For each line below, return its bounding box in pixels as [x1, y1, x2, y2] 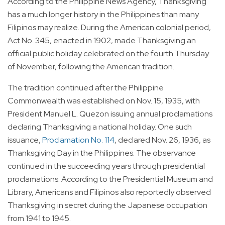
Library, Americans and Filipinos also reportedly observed [8, 187, 211, 198]
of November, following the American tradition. [8, 61, 174, 72]
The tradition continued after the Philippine [8, 82, 164, 93]
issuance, [8, 135, 42, 146]
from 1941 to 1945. [8, 213, 71, 224]
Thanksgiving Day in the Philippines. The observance [8, 148, 196, 159]
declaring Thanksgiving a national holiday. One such [8, 122, 192, 133]
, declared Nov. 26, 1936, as [115, 135, 210, 146]
